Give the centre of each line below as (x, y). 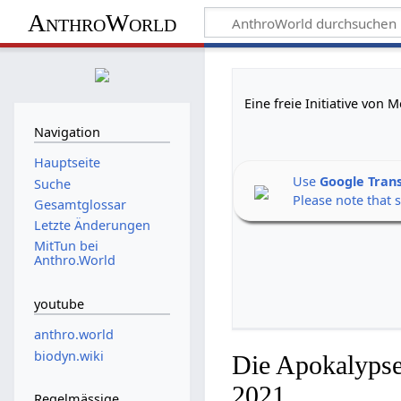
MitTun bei (66, 246)
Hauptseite (67, 163)
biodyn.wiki (68, 355)
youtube (59, 303)
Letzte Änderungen (92, 226)
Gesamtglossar (80, 204)
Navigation (67, 132)
